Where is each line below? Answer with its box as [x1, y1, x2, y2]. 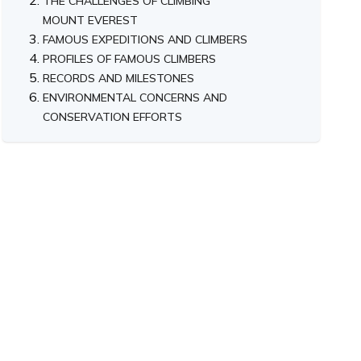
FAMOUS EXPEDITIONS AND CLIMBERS [43, 31, 247, 47]
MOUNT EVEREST [43, 12, 138, 27]
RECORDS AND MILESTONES [43, 70, 194, 85]
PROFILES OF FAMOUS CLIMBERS [43, 51, 216, 66]
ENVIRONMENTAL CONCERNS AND [43, 89, 227, 105]
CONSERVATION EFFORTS [43, 109, 182, 124]
